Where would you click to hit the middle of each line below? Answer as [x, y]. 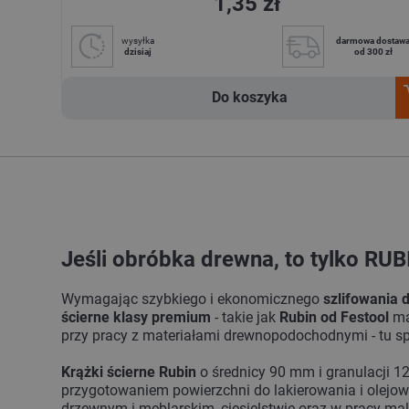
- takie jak [246, 318]
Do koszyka [249, 98]
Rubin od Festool [335, 318]
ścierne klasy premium [136, 318]
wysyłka [138, 41]
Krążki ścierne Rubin [131, 372]
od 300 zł [373, 52]
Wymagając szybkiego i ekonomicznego [193, 299]
